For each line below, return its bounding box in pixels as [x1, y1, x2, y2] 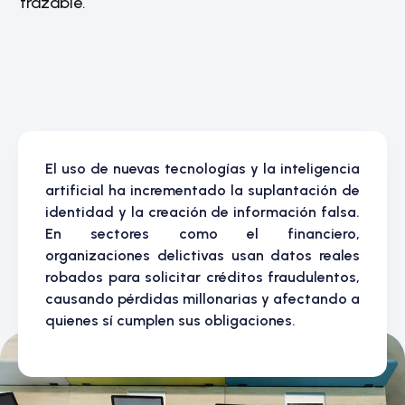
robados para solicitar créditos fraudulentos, [45, 268, 360, 286]
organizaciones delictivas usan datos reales [45, 246, 360, 264]
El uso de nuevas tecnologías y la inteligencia [45, 159, 360, 177]
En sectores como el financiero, [45, 224, 360, 242]
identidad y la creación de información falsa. [45, 202, 360, 221]
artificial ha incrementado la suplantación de [45, 181, 360, 199]
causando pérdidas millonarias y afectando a [45, 289, 360, 307]
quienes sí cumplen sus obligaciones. [45, 311, 296, 329]
